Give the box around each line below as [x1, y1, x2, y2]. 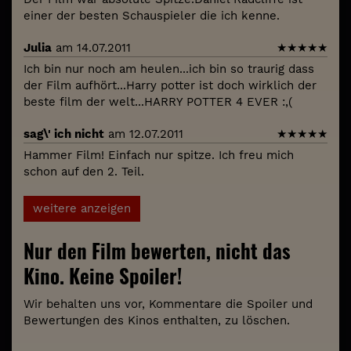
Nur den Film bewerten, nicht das [24, 235, 291, 265]
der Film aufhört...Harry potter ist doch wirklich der [24, 78, 317, 92]
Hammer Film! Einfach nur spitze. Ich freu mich [24, 147, 294, 162]
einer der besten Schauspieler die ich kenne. [24, 8, 280, 23]
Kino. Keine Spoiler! [24, 260, 182, 290]
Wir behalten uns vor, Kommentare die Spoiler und [24, 296, 313, 311]
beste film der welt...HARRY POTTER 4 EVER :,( [24, 94, 292, 109]
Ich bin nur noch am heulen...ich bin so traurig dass [24, 61, 314, 76]
